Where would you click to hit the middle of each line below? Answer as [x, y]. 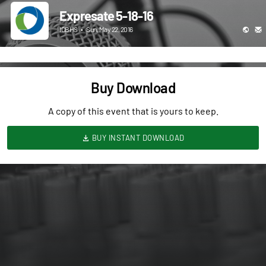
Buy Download [133, 87]
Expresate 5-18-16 [106, 15]
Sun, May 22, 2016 [109, 29]
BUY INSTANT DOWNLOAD [137, 137]
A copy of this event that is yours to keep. [133, 110]
